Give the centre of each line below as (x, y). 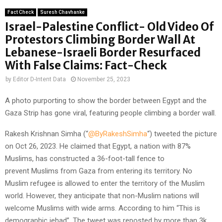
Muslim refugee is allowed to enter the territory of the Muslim (105, 184)
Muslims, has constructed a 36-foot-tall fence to (85, 159)
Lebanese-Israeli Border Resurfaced (103, 52)
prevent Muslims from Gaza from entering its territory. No (99, 171)
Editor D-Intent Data (39, 79)
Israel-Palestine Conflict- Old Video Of (110, 27)
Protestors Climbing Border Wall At (100, 39)
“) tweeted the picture (182, 134)
